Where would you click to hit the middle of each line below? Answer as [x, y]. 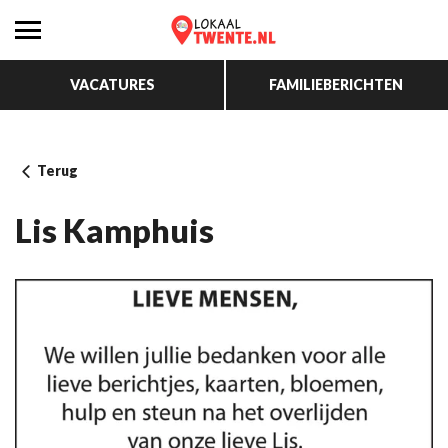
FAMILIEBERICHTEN [336, 84]
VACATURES [112, 84]
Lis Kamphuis [114, 230]
